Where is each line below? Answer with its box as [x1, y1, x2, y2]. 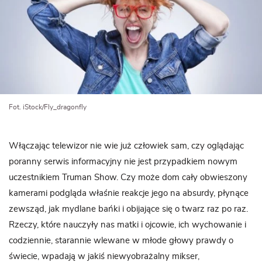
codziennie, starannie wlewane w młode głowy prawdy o [9, 236, 233, 245]
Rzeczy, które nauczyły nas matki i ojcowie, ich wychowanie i [9, 220, 246, 229]
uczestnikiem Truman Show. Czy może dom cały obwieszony [9, 173, 247, 182]
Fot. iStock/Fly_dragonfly [9, 103, 87, 111]
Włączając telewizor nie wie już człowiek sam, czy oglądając [9, 141, 244, 150]
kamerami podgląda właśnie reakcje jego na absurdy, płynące [9, 188, 249, 198]
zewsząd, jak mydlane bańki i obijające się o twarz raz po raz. [9, 204, 248, 213]
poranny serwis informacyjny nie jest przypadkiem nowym [9, 157, 237, 166]
